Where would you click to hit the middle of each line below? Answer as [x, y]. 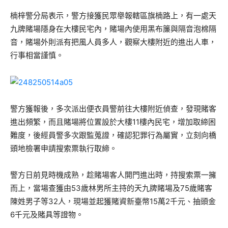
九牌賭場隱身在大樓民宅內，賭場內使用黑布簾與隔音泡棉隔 [113, 29]
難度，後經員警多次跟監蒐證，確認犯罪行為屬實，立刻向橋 [113, 135]
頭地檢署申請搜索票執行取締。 [64, 148]
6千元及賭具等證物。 [47, 214]
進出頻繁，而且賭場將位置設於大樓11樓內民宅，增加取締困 [113, 122]
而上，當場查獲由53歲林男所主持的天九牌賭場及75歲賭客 [111, 188]
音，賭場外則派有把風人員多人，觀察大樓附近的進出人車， [113, 42]
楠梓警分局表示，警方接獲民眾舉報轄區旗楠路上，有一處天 [113, 16]
